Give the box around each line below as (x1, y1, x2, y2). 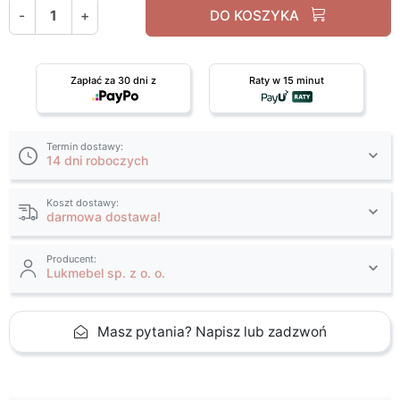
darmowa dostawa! (46, 209, 162, 225)
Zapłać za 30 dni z (71, 74, 156, 87)
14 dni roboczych (46, 152, 149, 168)
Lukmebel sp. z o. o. (46, 265, 166, 281)
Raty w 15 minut (249, 74, 324, 87)
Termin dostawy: (46, 139, 124, 153)
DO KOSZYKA (210, 7, 304, 25)
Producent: (46, 253, 97, 266)
